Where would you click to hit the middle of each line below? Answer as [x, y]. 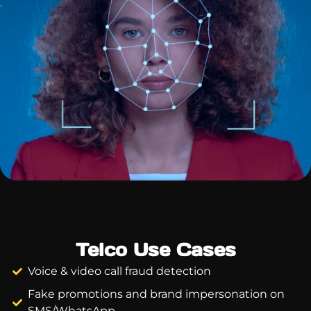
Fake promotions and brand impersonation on [157, 294]
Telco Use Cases [155, 249]
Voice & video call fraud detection [120, 271]
